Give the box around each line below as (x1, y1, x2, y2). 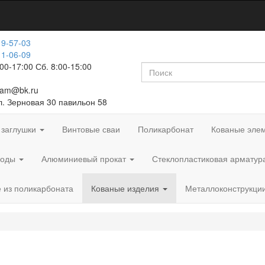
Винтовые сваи (62, 123, 120, 135)
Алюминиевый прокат (41, 153, 128, 164)
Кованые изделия (91, 182, 161, 194)
